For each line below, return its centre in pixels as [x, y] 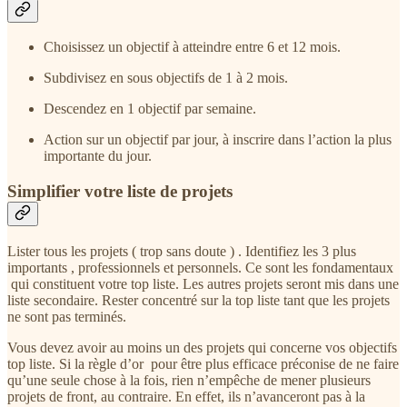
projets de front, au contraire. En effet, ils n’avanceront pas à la [186, 396]
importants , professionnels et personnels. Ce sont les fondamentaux [200, 267]
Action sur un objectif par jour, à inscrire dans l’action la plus [218, 140]
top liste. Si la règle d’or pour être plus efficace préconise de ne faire [203, 363]
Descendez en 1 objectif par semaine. [150, 109]
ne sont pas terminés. [67, 316]
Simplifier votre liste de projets [120, 192]
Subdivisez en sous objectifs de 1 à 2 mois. [166, 78]
